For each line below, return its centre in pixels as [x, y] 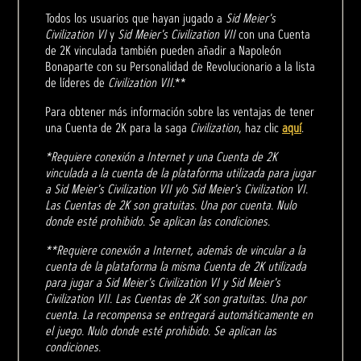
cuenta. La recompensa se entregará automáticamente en [179, 314]
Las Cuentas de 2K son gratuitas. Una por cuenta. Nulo [171, 205]
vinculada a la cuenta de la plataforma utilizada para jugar [180, 172]
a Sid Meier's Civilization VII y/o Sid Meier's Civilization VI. [176, 189]
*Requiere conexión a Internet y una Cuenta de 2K [161, 156]
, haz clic [260, 127]
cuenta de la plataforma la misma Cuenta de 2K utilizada [176, 266]
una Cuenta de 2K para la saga [118, 127]
